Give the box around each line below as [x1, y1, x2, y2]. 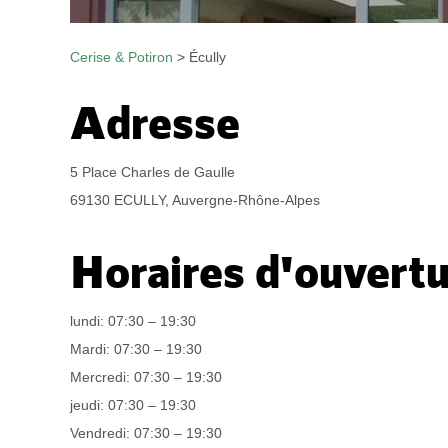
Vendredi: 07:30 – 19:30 [70, 425, 222, 441]
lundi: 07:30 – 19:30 [70, 313, 196, 329]
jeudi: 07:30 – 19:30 [70, 397, 196, 413]
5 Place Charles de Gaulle [70, 164, 235, 180]
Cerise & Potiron [70, 49, 173, 65]
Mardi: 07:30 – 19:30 [70, 341, 202, 357]
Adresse [70, 96, 240, 149]
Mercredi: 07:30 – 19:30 [70, 369, 222, 385]
